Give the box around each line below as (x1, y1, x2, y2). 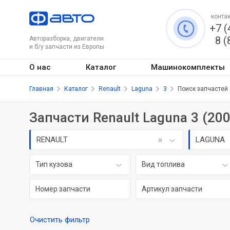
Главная (29, 85, 53, 92)
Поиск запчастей (178, 85, 228, 92)
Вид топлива (141, 160, 185, 168)
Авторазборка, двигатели (29, 35, 104, 42)
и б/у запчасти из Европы (29, 43, 104, 50)
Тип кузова (35, 160, 73, 168)
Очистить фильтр (30, 215, 90, 224)
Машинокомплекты (150, 62, 225, 72)
